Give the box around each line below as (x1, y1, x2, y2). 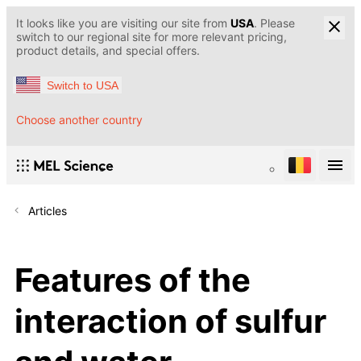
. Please (254, 16, 295, 30)
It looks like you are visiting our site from (16, 16, 230, 30)
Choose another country (16, 113, 143, 127)
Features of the (15, 259, 251, 300)
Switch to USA (47, 78, 118, 92)
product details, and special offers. (16, 44, 200, 57)
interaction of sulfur (15, 301, 326, 341)
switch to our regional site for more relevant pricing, (16, 30, 287, 44)
